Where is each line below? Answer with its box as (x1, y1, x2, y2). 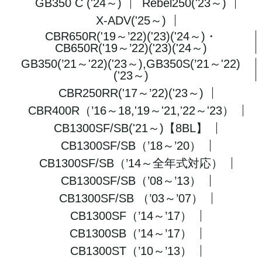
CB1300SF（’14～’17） (70, 209, 192, 222)
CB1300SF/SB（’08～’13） (60, 174, 201, 187)
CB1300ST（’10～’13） (70, 244, 192, 257)
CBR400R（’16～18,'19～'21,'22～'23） (27, 104, 234, 117)
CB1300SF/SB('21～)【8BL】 (54, 122, 208, 135)
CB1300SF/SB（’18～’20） (60, 139, 201, 152)
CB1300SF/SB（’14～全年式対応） (39, 157, 223, 170)
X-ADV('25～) (95, 14, 166, 27)
